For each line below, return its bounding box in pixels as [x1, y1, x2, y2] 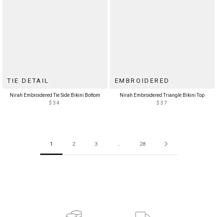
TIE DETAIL [7, 77, 49, 84]
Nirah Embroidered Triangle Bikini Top [120, 92, 205, 98]
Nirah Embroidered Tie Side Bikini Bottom [9, 92, 100, 98]
